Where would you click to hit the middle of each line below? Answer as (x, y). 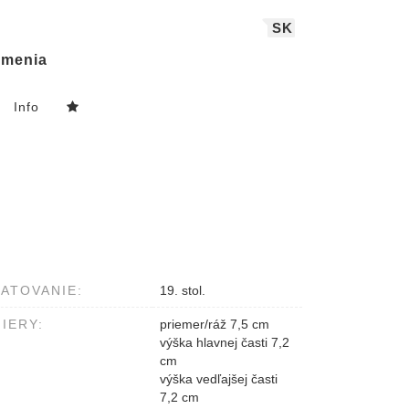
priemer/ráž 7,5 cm (215, 325)
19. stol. (183, 291)
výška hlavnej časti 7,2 (225, 343)
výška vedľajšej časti (219, 379)
